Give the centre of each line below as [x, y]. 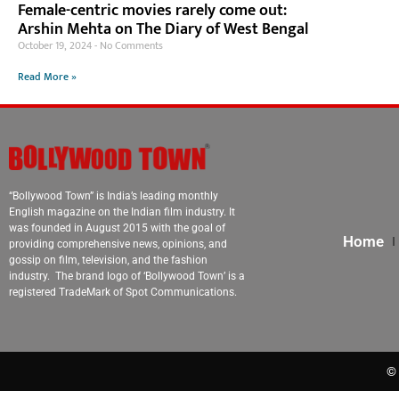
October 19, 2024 [56, 45]
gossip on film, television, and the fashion [108, 261]
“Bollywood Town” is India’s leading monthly [114, 196]
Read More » [47, 76]
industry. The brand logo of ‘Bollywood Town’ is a [127, 277]
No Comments [130, 45]
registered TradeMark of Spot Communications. [123, 293]
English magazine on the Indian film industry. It [122, 212]
